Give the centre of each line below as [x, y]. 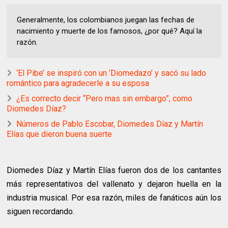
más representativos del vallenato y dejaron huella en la [114, 184]
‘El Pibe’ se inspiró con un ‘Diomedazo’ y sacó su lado [111, 73]
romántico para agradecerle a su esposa [78, 83]
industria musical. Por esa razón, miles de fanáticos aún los [114, 198]
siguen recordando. [41, 212]
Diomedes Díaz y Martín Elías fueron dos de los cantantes [114, 170]
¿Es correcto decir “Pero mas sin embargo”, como [105, 99]
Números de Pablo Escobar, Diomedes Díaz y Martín [110, 124]
